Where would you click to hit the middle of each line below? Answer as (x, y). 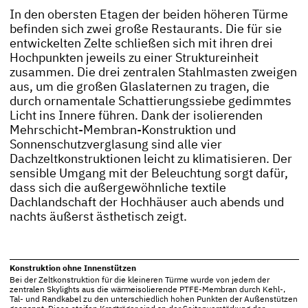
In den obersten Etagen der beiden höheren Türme (148, 15)
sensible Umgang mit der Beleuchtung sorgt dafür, (148, 174)
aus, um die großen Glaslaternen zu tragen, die (139, 88)
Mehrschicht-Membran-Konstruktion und (122, 131)
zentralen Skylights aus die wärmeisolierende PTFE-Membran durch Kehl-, (147, 290)
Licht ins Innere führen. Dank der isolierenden (136, 117)
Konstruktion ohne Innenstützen (73, 269)
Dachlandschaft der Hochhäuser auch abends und (146, 203)
